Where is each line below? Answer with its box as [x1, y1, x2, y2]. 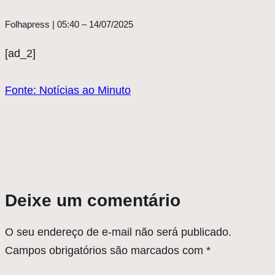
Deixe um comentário [5, 191, 180, 211]
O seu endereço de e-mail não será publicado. [5, 226, 231, 239]
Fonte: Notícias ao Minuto [5, 84, 131, 97]
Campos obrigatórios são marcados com [5, 244, 206, 257]
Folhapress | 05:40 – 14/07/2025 [5, 19, 133, 30]
